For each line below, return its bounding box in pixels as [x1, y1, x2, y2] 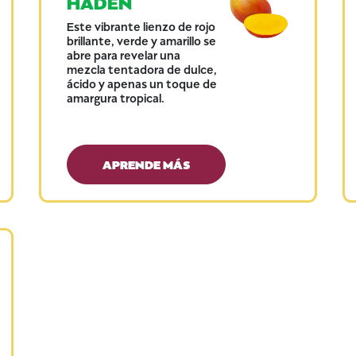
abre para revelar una [66, 47, 180, 62]
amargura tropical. [66, 90, 164, 105]
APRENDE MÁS [102, 156, 190, 171]
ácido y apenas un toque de [66, 75, 217, 91]
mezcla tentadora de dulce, [66, 61, 217, 76]
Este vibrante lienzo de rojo [66, 18, 215, 33]
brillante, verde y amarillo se [66, 33, 216, 48]
